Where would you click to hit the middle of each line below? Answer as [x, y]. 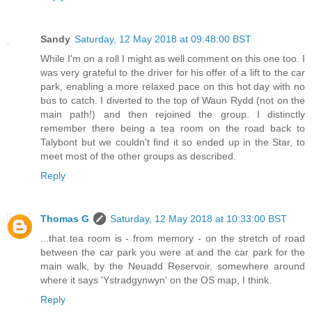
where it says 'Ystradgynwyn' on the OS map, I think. [156, 280]
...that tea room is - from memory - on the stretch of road [173, 239]
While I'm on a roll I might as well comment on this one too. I [173, 59]
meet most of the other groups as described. [138, 156]
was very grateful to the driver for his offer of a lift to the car [173, 73]
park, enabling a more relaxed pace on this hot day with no [173, 87]
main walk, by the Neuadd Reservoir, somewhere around [173, 266]
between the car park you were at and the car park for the [173, 252]
